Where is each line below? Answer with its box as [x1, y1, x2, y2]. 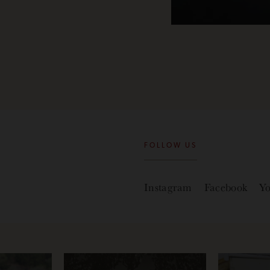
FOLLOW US [144, 142, 197, 150]
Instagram [144, 179, 192, 195]
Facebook [204, 179, 248, 195]
